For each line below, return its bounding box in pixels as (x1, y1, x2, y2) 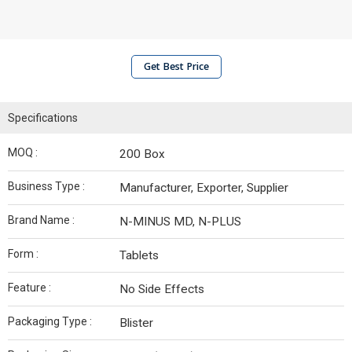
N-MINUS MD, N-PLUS (119, 214, 241, 229)
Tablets (119, 248, 159, 262)
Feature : (8, 281, 51, 294)
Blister (119, 316, 153, 330)
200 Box (119, 147, 165, 161)
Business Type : (8, 180, 85, 192)
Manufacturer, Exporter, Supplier (119, 181, 288, 195)
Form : (8, 247, 38, 260)
